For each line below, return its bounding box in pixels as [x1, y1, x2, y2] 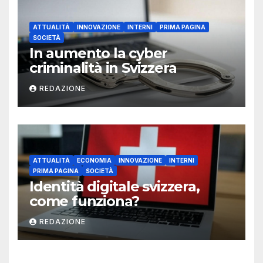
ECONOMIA [77, 156, 112, 164]
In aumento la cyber [29, 44, 168, 62]
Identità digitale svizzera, [29, 177, 200, 195]
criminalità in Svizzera [29, 59, 177, 76]
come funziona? [29, 192, 140, 210]
